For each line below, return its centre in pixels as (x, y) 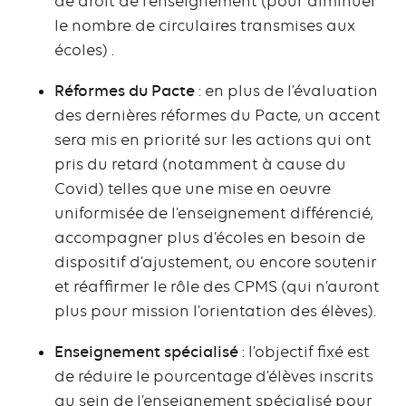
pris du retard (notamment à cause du (200, 164)
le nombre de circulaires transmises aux (205, 26)
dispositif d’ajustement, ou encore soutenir (216, 262)
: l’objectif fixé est (304, 352)
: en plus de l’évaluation (286, 91)
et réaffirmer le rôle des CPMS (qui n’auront (217, 287)
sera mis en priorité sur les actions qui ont (213, 140)
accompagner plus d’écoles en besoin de (210, 238)
